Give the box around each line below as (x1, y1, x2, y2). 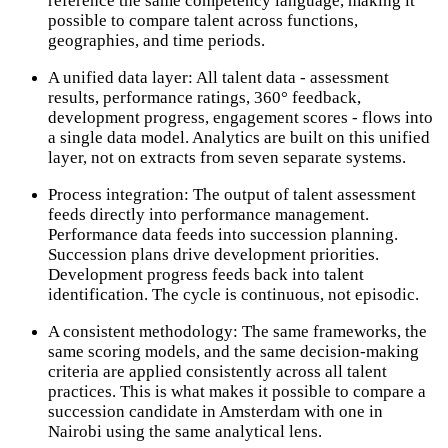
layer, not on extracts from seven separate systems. (48, 147, 406, 167)
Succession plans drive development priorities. (48, 244, 379, 264)
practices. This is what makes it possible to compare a (48, 381, 426, 401)
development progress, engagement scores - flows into (48, 107, 433, 127)
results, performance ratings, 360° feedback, (48, 87, 361, 107)
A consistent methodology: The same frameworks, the (48, 321, 427, 341)
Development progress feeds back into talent (48, 264, 364, 284)
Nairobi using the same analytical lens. (48, 421, 322, 441)
